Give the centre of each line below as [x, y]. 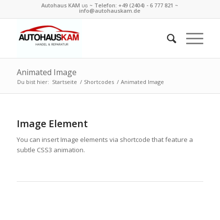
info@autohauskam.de [110, 11]
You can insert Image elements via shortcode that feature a [105, 140]
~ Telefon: [103, 5]
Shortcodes [99, 82]
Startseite [64, 82]
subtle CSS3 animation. [51, 150]
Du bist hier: [33, 82]
